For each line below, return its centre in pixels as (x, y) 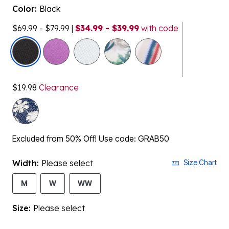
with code (159, 28)
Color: (26, 9)
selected (58, 44)
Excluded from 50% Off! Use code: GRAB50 (91, 139)
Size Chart (200, 162)
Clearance (58, 87)
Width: (27, 163)
